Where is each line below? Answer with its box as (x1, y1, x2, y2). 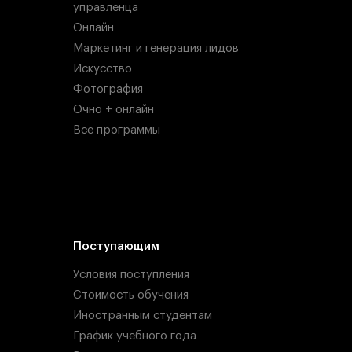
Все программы (72, 123, 160, 136)
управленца (72, 2, 138, 14)
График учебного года (72, 330, 196, 343)
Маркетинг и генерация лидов (72, 42, 239, 55)
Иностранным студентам (72, 310, 212, 322)
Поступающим (72, 240, 159, 253)
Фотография (72, 82, 143, 95)
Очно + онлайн (72, 103, 154, 115)
